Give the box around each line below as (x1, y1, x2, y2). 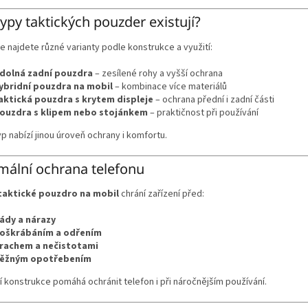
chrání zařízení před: (119, 187, 204, 201)
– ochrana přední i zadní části (153, 92, 274, 107)
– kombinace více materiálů (113, 79, 227, 93)
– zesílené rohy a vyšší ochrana (93, 66, 223, 80)
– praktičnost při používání (148, 105, 258, 120)
